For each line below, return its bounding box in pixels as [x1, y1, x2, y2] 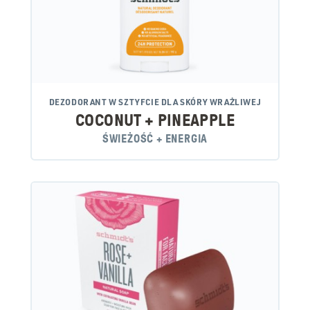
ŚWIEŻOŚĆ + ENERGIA [102, 133, 208, 145]
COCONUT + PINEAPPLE [75, 111, 235, 130]
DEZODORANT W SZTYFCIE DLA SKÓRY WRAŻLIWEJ [48, 96, 262, 108]
